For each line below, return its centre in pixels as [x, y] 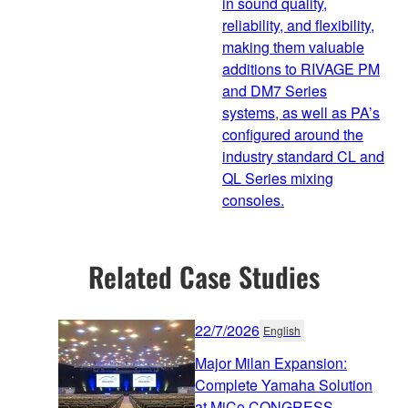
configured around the [293, 134]
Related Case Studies [204, 276]
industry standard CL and [303, 156]
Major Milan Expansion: [271, 362]
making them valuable [293, 46]
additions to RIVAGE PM [301, 68]
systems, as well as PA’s [301, 112]
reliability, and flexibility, [298, 25]
